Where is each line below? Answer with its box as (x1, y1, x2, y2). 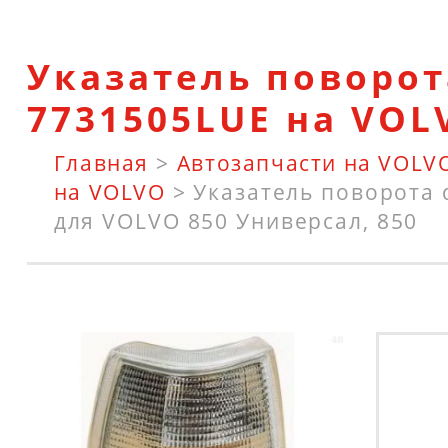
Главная (53, 148, 150, 178)
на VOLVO (53, 177, 166, 207)
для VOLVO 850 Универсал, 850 (53, 206, 419, 236)
